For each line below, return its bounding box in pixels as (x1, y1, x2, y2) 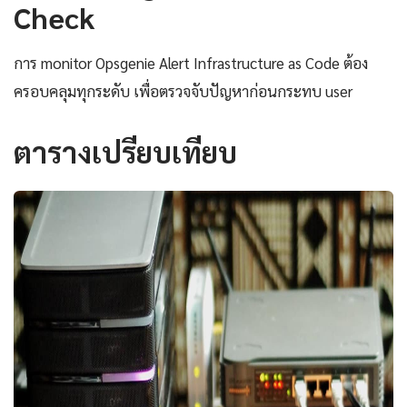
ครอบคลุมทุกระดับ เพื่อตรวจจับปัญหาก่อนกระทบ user (14, 81, 352, 102)
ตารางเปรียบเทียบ (14, 133, 237, 171)
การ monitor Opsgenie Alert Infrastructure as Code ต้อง (14, 53, 368, 74)
